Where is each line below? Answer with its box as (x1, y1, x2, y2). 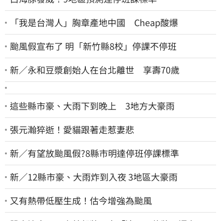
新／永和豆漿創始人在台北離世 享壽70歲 (10, 63, 180, 76)
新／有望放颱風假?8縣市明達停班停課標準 (10, 147, 179, 160)
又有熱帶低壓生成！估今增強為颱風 (10, 194, 152, 207)
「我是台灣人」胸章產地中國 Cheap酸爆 (10, 16, 178, 29)
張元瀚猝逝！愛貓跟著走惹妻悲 (10, 123, 134, 136)
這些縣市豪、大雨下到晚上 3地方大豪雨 (10, 99, 175, 112)
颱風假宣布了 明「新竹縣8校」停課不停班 (10, 39, 177, 53)
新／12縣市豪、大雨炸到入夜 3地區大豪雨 (10, 170, 178, 184)
